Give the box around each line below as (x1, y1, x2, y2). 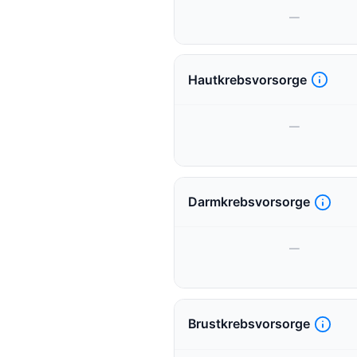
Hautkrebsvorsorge (187, 72, 307, 88)
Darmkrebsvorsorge (187, 194, 310, 210)
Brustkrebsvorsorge (187, 316, 310, 332)
